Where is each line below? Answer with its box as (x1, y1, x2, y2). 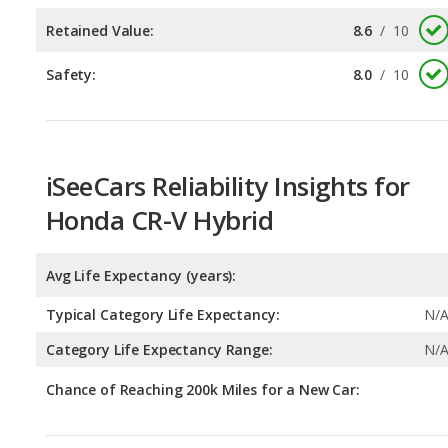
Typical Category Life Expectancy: (46, 215, 280, 235)
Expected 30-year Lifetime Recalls (46, 393, 442, 430)
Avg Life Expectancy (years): (46, 176, 237, 196)
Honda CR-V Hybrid (46, 112, 274, 149)
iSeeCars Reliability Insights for (46, 78, 410, 115)
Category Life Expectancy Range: (46, 250, 273, 270)
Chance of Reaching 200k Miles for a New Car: (46, 290, 360, 310)
